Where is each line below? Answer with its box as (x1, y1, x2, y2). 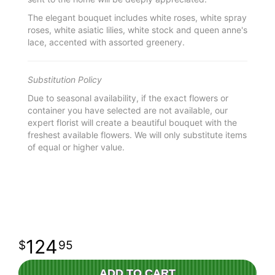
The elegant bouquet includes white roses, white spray (28, 12, 247, 23)
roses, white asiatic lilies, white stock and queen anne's (28, 25, 247, 35)
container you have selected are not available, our (28, 105, 228, 115)
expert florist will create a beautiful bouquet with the (28, 117, 237, 128)
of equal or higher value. (28, 142, 125, 152)
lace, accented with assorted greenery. (28, 37, 185, 47)
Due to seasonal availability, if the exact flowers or (28, 93, 228, 103)
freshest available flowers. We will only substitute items (28, 130, 247, 140)
